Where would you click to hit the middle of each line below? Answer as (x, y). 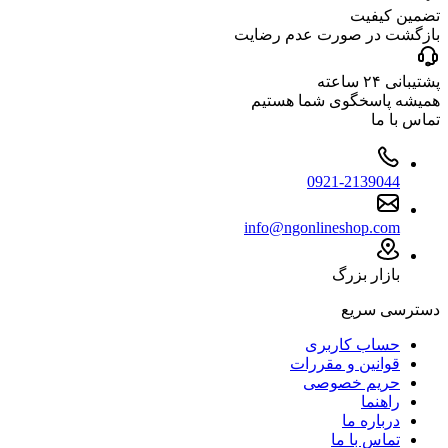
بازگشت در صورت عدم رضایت (337, 35)
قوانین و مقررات (345, 364)
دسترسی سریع (390, 310)
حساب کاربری (352, 345)
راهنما (380, 402)
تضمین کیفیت (395, 16)
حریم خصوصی (351, 383)
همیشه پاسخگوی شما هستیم (345, 101)
